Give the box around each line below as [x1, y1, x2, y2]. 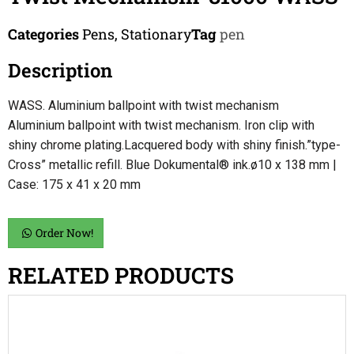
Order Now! [36, 225, 93, 240]
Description [8, 58, 112, 83]
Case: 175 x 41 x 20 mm [8, 177, 141, 192]
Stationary [121, 24, 191, 43]
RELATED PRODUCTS [8, 261, 234, 290]
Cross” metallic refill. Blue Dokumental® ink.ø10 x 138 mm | [8, 157, 337, 172]
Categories [8, 24, 79, 43]
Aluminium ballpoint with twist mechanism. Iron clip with [8, 118, 314, 133]
